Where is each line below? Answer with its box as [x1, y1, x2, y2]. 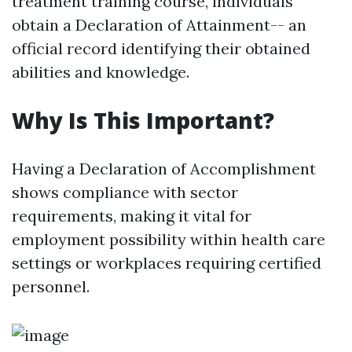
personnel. [12, 277, 90, 296]
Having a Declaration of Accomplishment [12, 159, 316, 178]
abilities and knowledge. [12, 62, 189, 82]
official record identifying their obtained [12, 38, 310, 58]
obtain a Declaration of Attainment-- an [12, 15, 306, 35]
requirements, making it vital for [12, 206, 251, 225]
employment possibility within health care [12, 229, 325, 249]
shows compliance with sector [12, 182, 238, 202]
